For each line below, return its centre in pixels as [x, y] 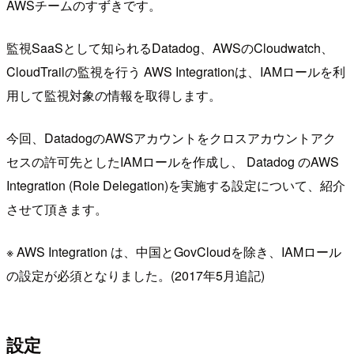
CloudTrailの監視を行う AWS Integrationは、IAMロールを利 [176, 71]
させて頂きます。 [57, 209]
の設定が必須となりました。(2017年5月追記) [136, 275]
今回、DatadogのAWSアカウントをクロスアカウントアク [171, 137]
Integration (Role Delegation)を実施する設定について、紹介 [176, 185]
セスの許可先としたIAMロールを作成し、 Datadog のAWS [173, 161]
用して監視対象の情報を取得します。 [114, 95]
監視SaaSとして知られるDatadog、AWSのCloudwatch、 [170, 47]
